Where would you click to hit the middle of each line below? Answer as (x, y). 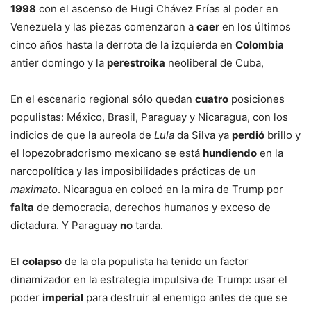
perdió (248, 135)
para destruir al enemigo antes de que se (185, 297)
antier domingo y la (59, 63)
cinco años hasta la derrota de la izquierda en (123, 45)
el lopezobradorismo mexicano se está (107, 153)
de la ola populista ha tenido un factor (155, 261)
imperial (63, 297)
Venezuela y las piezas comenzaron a (103, 27)
